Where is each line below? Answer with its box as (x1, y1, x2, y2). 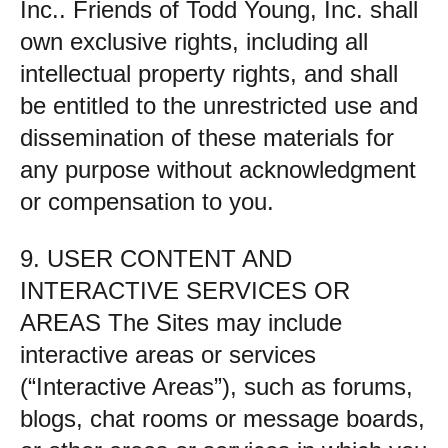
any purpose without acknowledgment (20, 156, 416, 183)
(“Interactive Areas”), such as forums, (20, 373, 413, 400)
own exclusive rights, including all (20, 28, 368, 55)
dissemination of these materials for (20, 124, 394, 151)
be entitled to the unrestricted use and (20, 92, 418, 119)
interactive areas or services (20, 341, 316, 368)
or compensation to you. (20, 188, 274, 215)
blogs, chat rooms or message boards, (20, 405, 425, 432)
